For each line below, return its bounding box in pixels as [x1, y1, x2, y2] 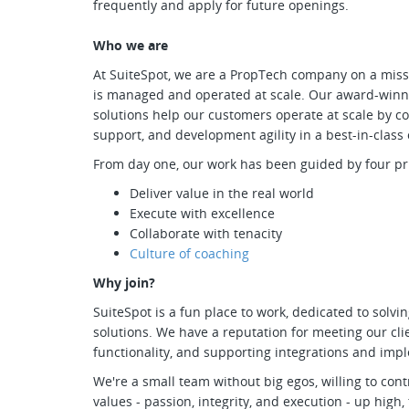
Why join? [93, 274, 155, 291]
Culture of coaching [130, 245, 253, 262]
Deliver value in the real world [130, 184, 314, 202]
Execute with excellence [130, 204, 275, 222]
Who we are [93, 37, 168, 54]
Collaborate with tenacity [130, 225, 282, 242]
